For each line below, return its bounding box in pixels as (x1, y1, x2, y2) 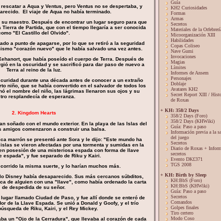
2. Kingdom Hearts (11, 110, 56, 115)
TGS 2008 (171, 162, 191, 167)
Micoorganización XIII (171, 32, 215, 37)
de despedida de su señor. (2, 184, 66, 190)
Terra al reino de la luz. (6, 67, 62, 73)
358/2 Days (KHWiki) (171, 118, 215, 124)
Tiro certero (171, 210, 193, 216)
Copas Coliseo (171, 43, 200, 48)
